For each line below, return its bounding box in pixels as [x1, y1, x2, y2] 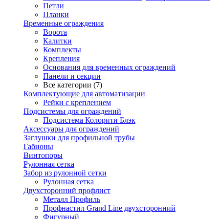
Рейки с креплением [43, 98, 111, 107]
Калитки [43, 37, 72, 45]
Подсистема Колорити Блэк [43, 116, 135, 124]
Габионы [23, 142, 53, 151]
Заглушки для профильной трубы [23, 133, 135, 142]
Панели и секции [43, 72, 101, 80]
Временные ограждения [23, 19, 104, 27]
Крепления [43, 54, 80, 63]
